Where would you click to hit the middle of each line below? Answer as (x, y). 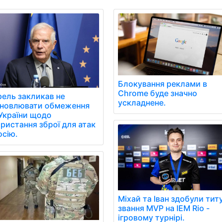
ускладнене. (142, 102)
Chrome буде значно (158, 93)
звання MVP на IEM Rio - (164, 208)
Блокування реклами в (163, 83)
